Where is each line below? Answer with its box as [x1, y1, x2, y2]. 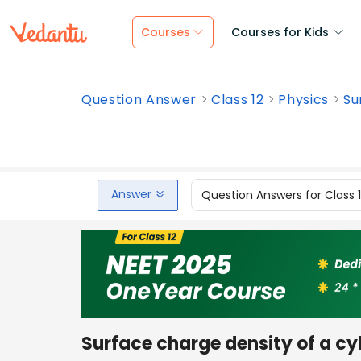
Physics [278, 90, 330, 109]
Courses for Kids [231, 24, 329, 40]
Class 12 [211, 90, 264, 109]
